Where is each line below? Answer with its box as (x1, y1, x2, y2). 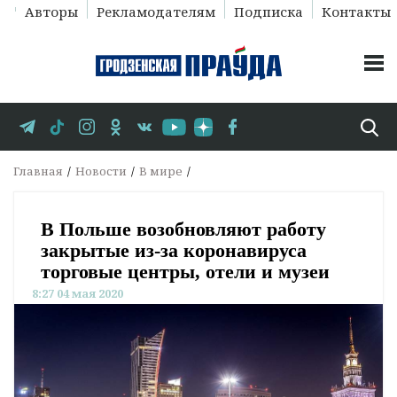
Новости (75, 163, 127, 180)
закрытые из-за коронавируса (41, 239, 307, 262)
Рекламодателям (96, 3, 215, 20)
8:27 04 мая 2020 (32, 285, 123, 302)
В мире (139, 163, 183, 180)
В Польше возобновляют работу (41, 218, 326, 241)
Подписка (233, 3, 303, 20)
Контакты (321, 3, 391, 20)
